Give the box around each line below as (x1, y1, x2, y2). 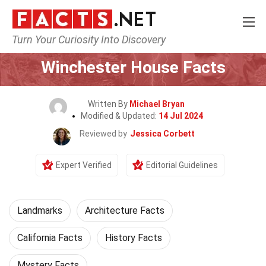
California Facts (17, 232, 83, 243)
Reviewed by (80, 129, 127, 138)
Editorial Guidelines (146, 160, 218, 170)
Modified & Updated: (81, 111, 159, 121)
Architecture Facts (85, 205, 164, 216)
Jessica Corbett (130, 129, 195, 138)
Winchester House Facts (40, 58, 226, 77)
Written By (87, 99, 129, 109)
